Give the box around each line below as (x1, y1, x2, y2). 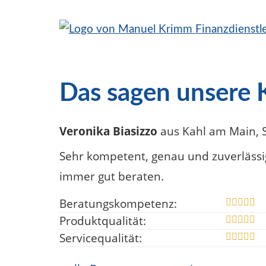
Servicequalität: (59, 230, 142, 246)
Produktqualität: (59, 213, 146, 229)
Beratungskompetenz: (59, 196, 177, 212)
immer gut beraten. (59, 169, 164, 184)
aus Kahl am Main (157, 123, 256, 139)
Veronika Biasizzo (59, 123, 157, 139)
